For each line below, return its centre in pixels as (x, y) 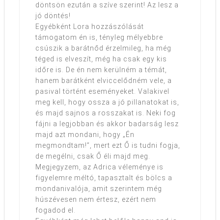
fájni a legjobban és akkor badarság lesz (107, 124)
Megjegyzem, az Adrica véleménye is (99, 167)
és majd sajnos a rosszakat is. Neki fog (106, 113)
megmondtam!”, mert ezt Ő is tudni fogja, (108, 146)
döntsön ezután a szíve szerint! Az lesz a (107, 5)
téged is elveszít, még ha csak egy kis (101, 59)
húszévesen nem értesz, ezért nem (96, 200)
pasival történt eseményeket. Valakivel (102, 92)
